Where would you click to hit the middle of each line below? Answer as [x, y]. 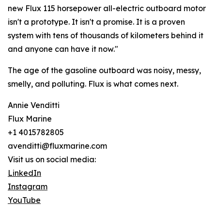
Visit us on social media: [52, 160]
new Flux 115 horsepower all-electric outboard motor [107, 8]
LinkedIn [24, 173]
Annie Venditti [34, 105]
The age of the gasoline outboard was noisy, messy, [104, 70]
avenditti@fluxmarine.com [57, 146]
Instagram [28, 187]
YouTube [24, 200]
